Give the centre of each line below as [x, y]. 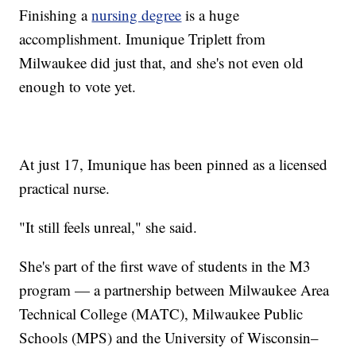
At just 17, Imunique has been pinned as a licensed [174, 164]
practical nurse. [65, 188]
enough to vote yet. [78, 86]
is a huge [211, 14]
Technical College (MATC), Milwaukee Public [161, 313]
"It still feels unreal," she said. [108, 226]
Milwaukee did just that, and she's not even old [162, 62]
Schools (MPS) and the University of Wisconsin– [169, 337]
